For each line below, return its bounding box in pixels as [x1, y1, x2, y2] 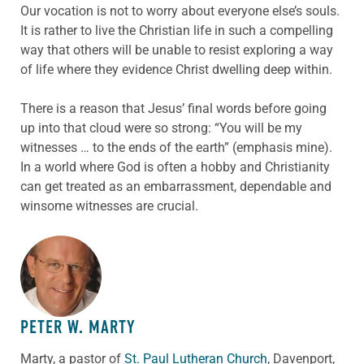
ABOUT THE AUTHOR [20, 253, 158, 279]
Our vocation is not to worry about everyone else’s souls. [20, 2, 340, 19]
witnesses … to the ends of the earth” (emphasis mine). [20, 139, 332, 155]
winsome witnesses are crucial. [20, 197, 198, 214]
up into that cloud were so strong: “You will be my [20, 119, 302, 136]
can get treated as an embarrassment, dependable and [20, 178, 331, 194]
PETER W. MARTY [20, 315, 136, 338]
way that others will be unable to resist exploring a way [20, 41, 333, 58]
